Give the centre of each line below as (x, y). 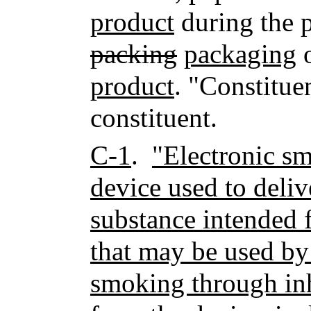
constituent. (154, 117)
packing (134, 53)
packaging (240, 53)
